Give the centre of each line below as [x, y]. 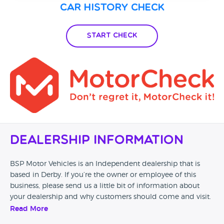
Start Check [112, 36]
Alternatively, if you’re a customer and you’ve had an [99, 218]
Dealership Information [97, 141]
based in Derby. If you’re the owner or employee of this [103, 175]
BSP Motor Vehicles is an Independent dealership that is [105, 164]
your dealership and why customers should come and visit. [110, 197]
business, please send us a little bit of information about [105, 186]
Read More [29, 209]
